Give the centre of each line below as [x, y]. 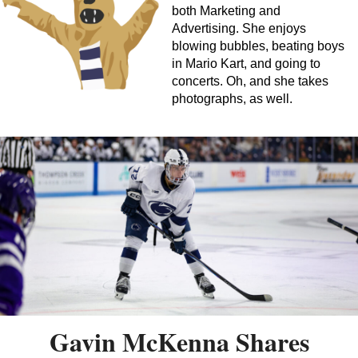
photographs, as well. [232, 99]
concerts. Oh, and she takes [250, 81]
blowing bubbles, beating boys [258, 46]
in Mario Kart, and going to [246, 64]
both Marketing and [226, 11]
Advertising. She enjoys [239, 28]
